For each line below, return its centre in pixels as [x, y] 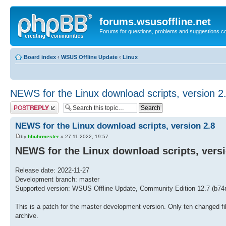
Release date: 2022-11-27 [52, 170]
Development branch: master [57, 179]
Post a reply [25, 104]
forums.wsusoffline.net [155, 22]
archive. [27, 215]
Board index [40, 57]
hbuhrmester [43, 136]
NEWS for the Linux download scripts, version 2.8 [115, 126]
